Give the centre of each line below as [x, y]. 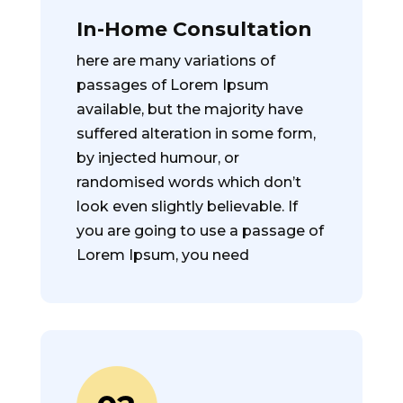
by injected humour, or [157, 158]
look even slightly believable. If [187, 206]
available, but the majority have [189, 109]
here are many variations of [175, 61]
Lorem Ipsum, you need [162, 255]
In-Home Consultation [194, 29]
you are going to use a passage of [200, 231]
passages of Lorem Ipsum [172, 85]
